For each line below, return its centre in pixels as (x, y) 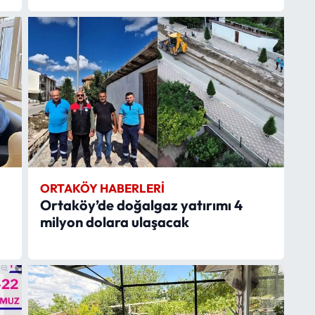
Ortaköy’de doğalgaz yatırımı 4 (141, 205)
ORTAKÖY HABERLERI (102, 188)
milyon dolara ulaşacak (114, 221)
